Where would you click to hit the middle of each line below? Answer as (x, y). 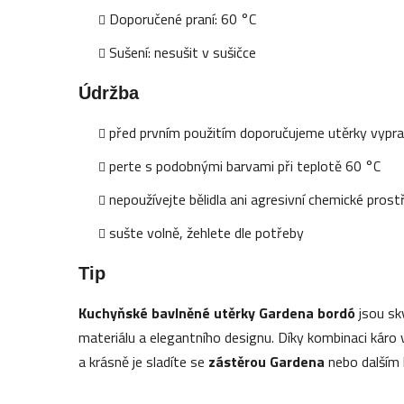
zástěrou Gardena (267, 361)
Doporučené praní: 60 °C (183, 18)
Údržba (109, 92)
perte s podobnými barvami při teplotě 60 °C (245, 165)
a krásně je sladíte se (144, 361)
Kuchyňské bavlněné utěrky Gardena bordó (217, 312)
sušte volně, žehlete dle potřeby (207, 232)
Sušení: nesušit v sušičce (183, 52)
